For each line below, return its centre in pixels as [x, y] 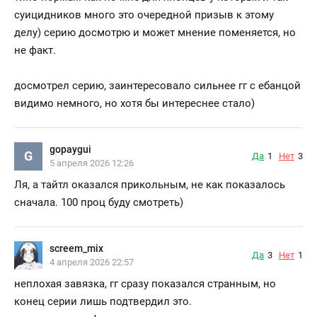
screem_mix [76, 249]
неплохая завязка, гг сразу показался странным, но [145, 283]
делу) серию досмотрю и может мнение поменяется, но [155, 32]
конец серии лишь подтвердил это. [103, 301]
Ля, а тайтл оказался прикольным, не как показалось [150, 184]
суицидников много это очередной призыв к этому [144, 15]
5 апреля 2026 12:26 [92, 163]
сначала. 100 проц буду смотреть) [99, 202]
